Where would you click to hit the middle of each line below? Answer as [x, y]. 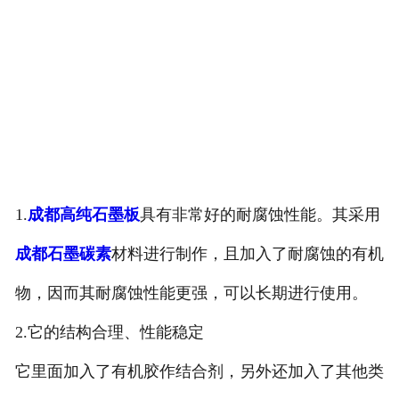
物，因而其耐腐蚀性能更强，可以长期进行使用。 [191, 293]
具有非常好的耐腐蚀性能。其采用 [260, 215]
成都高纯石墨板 [83, 215]
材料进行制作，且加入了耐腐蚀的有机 [247, 254]
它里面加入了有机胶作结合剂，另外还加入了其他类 [199, 372]
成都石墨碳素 [63, 254]
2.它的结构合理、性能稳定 [109, 333]
